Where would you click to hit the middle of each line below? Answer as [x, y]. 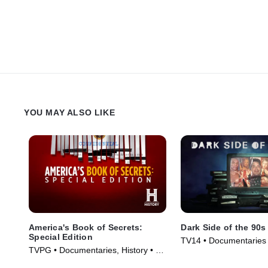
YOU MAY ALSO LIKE [70, 112]
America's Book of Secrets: [86, 227]
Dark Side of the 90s [223, 227]
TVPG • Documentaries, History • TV [98, 250]
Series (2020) [54, 262]
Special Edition [61, 237]
